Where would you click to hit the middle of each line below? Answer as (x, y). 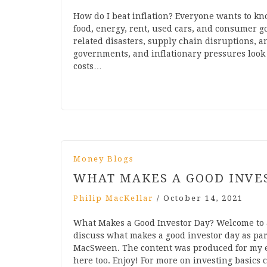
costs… (88, 66)
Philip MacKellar (114, 198)
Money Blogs (103, 159)
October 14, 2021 (203, 198)
